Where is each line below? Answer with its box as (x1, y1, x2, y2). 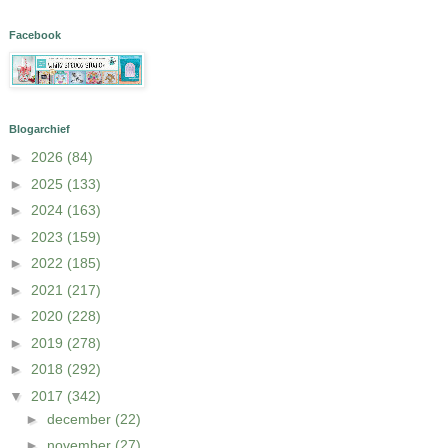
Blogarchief (8, 122, 70, 135)
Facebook (8, 28, 61, 41)
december (47, 410, 116, 427)
